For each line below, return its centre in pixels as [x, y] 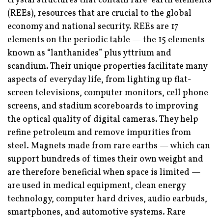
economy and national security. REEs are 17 [93, 27]
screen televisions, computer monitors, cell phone [108, 93]
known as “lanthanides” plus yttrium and [89, 54]
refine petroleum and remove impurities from [99, 133]
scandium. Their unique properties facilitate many [107, 67]
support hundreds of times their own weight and [105, 160]
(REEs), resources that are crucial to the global [99, 14]
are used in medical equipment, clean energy [96, 186]
